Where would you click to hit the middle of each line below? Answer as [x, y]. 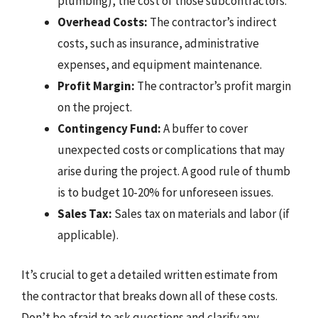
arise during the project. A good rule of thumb [174, 171]
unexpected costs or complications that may [171, 150]
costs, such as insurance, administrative [158, 43]
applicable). [88, 235]
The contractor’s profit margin [213, 86]
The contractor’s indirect [212, 22]
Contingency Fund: [109, 128]
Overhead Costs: [103, 22]
